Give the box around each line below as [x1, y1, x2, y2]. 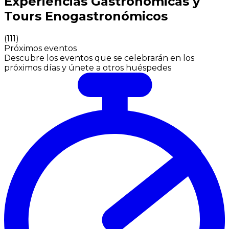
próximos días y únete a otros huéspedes [4, 62, 171, 73]
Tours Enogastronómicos [4, 8, 168, 24]
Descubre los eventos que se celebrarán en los [4, 53, 194, 63]
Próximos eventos [4, 43, 77, 53]
